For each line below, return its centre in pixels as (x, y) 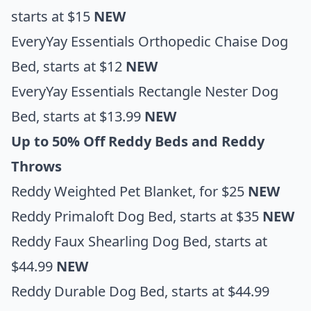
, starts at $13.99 (90, 116)
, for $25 (220, 191)
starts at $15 (52, 16)
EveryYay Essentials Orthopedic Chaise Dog (150, 41)
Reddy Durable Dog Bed (88, 291)
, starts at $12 (81, 66)
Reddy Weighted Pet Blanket (102, 191)
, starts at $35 (218, 216)
